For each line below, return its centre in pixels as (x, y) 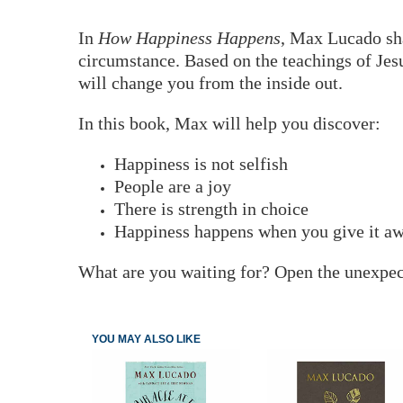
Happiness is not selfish (201, 163)
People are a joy (173, 186)
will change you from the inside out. (210, 82)
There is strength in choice (211, 208)
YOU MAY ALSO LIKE (146, 339)
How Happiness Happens (189, 37)
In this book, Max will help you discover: (229, 123)
